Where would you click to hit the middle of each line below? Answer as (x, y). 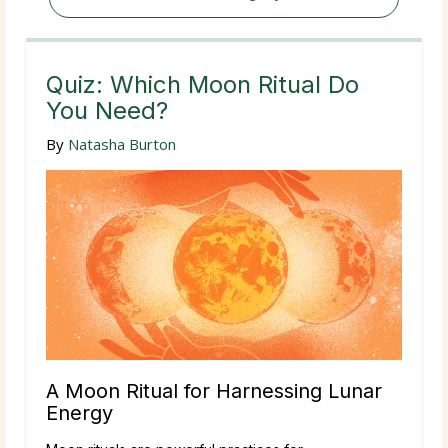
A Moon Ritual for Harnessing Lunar (214, 390)
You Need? (107, 110)
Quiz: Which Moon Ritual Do (202, 84)
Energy (79, 412)
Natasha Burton (122, 143)
